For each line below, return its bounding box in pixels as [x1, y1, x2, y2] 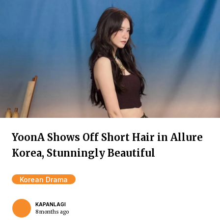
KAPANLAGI [35, 201, 66, 207]
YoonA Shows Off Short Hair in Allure [12, 131, 203, 143]
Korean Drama [20, 175, 68, 184]
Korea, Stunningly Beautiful [12, 147, 155, 159]
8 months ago [35, 209, 69, 215]
